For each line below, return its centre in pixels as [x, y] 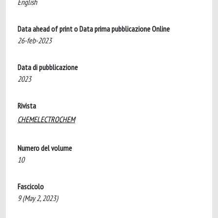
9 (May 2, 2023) [38, 198]
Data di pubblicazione [48, 67]
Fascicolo [31, 186]
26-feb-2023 [35, 40]
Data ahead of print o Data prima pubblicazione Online [94, 29]
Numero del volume [45, 148]
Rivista [27, 106]
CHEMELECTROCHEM [46, 119]
